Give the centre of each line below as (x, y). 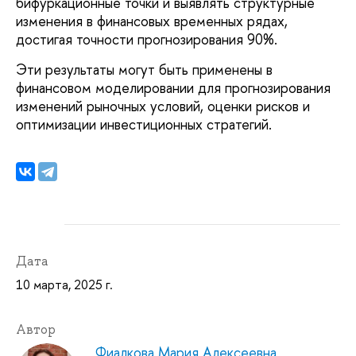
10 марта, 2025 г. (64, 284)
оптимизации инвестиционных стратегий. (144, 124)
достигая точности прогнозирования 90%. (149, 40)
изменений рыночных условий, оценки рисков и (163, 106)
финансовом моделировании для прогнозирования (173, 87)
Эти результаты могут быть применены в (144, 69)
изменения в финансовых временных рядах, (152, 21)
